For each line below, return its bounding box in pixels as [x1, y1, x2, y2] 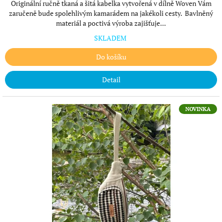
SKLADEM [94, 33, 128, 43]
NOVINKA [185, 106, 211, 112]
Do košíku [96, 52, 126, 61]
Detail [102, 75, 120, 84]
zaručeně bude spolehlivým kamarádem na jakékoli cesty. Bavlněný [9, 8, 213, 18]
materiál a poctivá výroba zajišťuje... [56, 18, 166, 28]
